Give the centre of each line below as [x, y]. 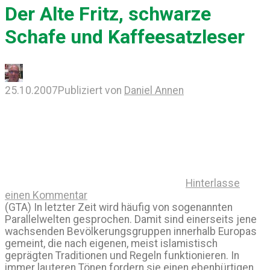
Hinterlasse [213, 184]
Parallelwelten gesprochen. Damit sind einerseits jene [131, 220]
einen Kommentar [46, 196]
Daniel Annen [154, 91]
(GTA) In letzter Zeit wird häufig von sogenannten [119, 208]
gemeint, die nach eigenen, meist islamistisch [111, 244]
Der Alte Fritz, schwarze [108, 14]
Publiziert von [91, 91]
